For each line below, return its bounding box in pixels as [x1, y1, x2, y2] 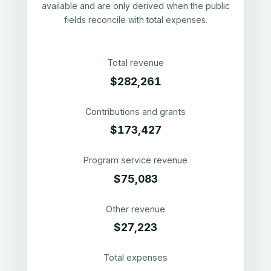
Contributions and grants [85, 106, 186, 117]
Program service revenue [83, 155, 188, 166]
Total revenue [107, 57, 164, 68]
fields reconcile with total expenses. [64, 15, 207, 25]
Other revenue [106, 203, 165, 214]
